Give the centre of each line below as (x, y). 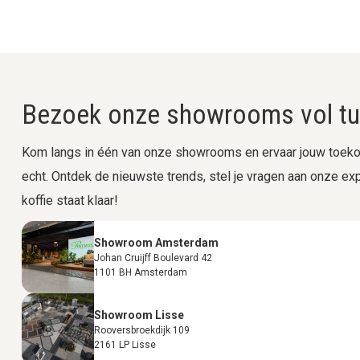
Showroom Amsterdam (156, 242)
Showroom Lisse (139, 315)
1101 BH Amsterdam (141, 272)
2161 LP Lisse (125, 344)
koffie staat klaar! (70, 200)
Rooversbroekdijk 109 (142, 330)
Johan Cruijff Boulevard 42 (153, 258)
